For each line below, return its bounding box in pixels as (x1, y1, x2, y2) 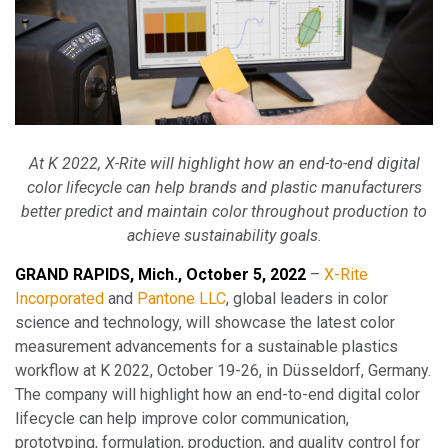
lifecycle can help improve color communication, (15, 408, 349, 428)
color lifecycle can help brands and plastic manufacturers (26, 177, 422, 197)
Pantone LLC (137, 288, 226, 308)
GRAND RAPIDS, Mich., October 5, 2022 (15, 264, 310, 284)
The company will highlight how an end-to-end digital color (15, 384, 420, 404)
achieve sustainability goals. (126, 225, 322, 245)
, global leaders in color (226, 288, 388, 308)
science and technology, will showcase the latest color (15, 312, 395, 332)
